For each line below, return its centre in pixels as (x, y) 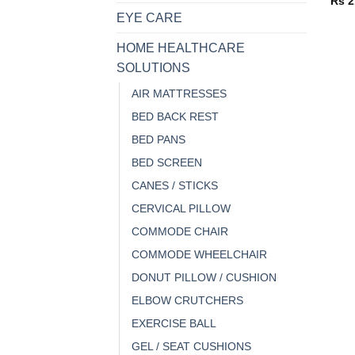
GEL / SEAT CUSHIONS (191, 346)
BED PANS (158, 139)
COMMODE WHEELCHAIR (199, 254)
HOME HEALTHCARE (181, 48)
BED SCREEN (167, 162)
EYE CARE (149, 17)
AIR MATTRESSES (179, 93)
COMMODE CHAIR (180, 231)
